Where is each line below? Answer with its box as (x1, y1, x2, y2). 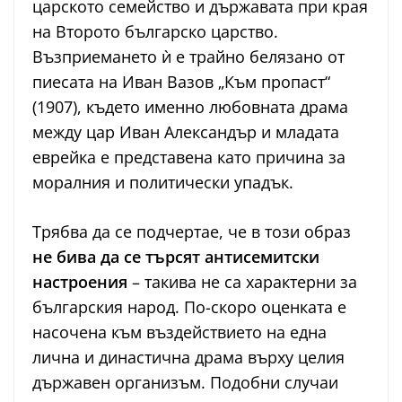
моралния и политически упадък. (32, 171, 293, 194)
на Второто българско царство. (32, 21, 278, 43)
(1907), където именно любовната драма (32, 96, 348, 118)
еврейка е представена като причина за (32, 146, 345, 169)
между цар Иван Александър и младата (32, 121, 339, 144)
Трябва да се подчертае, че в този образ (32, 221, 351, 243)
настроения (32, 271, 127, 293)
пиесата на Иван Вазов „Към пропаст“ (32, 71, 330, 93)
